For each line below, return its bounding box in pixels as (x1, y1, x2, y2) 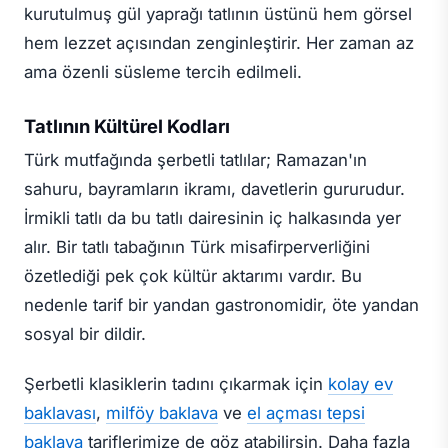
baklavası (24, 402, 96, 423)
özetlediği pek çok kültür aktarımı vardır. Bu (24, 266, 362, 287)
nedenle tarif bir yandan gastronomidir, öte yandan (24, 295, 419, 316)
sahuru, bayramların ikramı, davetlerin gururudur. (24, 179, 405, 200)
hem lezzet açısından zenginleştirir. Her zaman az (24, 32, 414, 53)
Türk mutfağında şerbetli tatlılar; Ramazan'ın (24, 150, 367, 171)
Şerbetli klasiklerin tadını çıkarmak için (24, 373, 328, 394)
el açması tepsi (247, 402, 365, 423)
